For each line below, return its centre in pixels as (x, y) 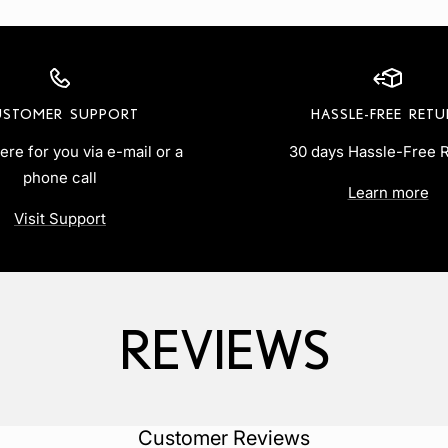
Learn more (388, 193)
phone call (60, 178)
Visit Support (60, 219)
